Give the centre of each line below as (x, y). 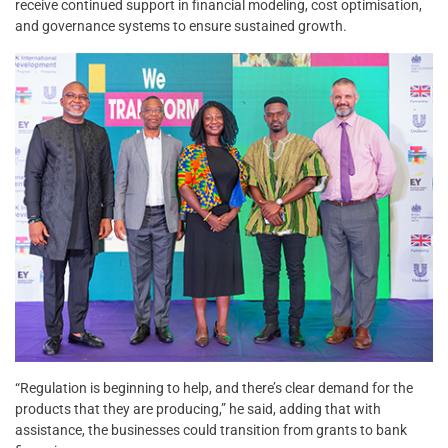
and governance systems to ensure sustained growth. (181, 25)
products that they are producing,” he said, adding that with (198, 409)
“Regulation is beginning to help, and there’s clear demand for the (214, 388)
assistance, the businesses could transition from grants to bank (211, 430)
